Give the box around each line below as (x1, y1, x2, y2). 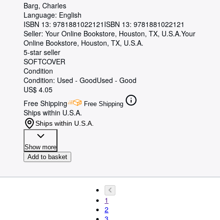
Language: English (24, 10, 82, 20)
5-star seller (24, 47, 60, 57)
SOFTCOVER (24, 56, 65, 67)
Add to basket (27, 153, 67, 161)
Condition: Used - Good (24, 75, 97, 85)
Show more (25, 143, 56, 151)
